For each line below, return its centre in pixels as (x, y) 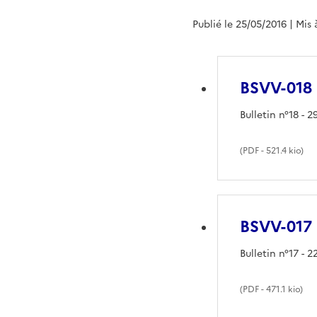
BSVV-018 (276, 88)
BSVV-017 (276, 226)
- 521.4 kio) (282, 150)
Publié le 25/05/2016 (240, 24)
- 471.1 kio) (281, 289)
